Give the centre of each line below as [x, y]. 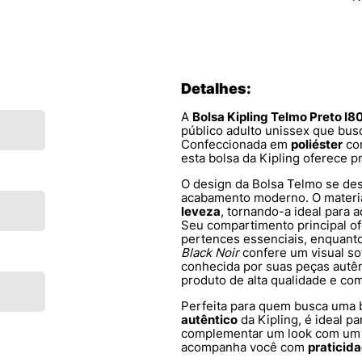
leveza [201, 212]
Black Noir [210, 253]
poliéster [317, 145]
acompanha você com [244, 347]
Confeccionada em [236, 145]
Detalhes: [216, 89]
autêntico [209, 320]
